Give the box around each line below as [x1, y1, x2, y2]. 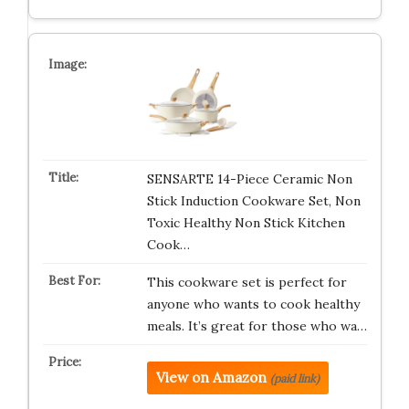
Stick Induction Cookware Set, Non [146, 193, 361, 209]
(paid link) [269, 372, 320, 385]
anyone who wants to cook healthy [146, 296, 360, 312]
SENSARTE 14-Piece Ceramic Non [146, 171, 352, 187]
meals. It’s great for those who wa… [146, 318, 367, 334]
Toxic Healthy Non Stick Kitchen [146, 215, 345, 231]
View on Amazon [155, 369, 267, 386]
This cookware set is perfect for [146, 274, 347, 290]
